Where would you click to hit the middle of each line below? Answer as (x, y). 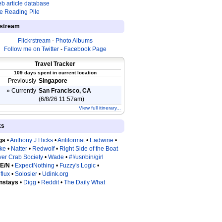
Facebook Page (85, 49)
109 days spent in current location (55, 73)
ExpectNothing (35, 166)
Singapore (53, 81)
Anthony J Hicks (31, 140)
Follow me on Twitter (31, 49)
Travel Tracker (55, 64)
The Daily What (84, 182)
